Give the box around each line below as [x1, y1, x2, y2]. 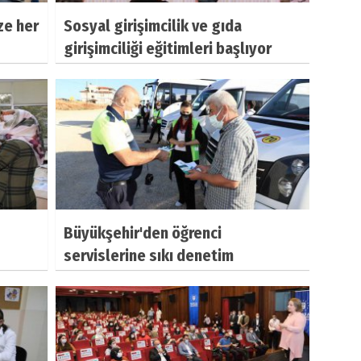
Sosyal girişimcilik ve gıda [64, 15, 242, 35]
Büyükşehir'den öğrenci [64, 223, 222, 243]
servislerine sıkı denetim [64, 246, 234, 266]
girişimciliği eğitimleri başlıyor [64, 38, 272, 58]
